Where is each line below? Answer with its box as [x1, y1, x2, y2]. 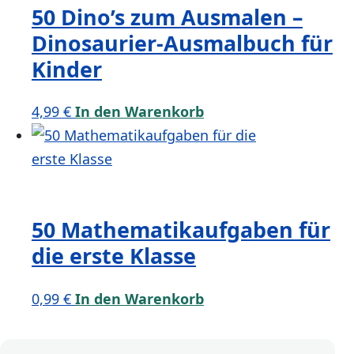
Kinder [32, 55, 102, 85]
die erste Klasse [32, 241, 196, 271]
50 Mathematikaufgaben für [32, 215, 330, 245]
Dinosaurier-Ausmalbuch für [32, 28, 333, 58]
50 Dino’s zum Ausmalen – [32, 2, 303, 32]
